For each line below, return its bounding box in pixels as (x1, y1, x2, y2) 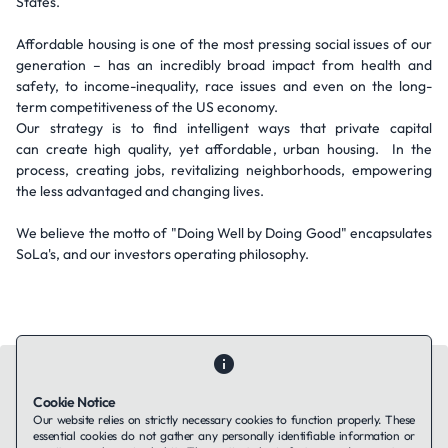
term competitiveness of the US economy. (16, 98, 287, 116)
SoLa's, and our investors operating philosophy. (16, 245, 309, 263)
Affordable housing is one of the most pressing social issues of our (16, 35, 432, 53)
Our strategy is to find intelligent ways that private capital (16, 119, 432, 137)
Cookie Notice (33, 393, 116, 411)
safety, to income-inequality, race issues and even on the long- (16, 77, 432, 95)
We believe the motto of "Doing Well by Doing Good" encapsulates (16, 224, 432, 242)
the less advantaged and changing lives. (16, 182, 270, 200)
